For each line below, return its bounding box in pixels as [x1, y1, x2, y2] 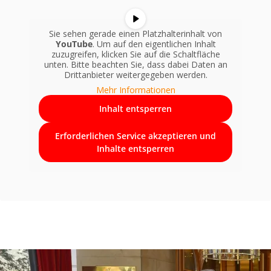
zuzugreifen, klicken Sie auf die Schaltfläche [51, 48, 220, 60]
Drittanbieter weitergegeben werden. [64, 69, 207, 81]
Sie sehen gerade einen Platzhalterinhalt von [49, 28, 222, 40]
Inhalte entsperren [97, 143, 174, 155]
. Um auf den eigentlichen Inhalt [92, 38, 216, 50]
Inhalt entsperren [99, 103, 172, 115]
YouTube [55, 38, 93, 50]
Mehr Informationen [96, 84, 175, 96]
